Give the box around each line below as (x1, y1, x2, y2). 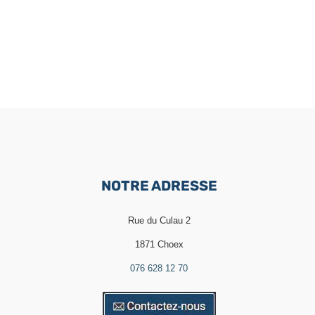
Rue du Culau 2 (127, 214, 191, 226)
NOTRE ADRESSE (101, 176, 217, 194)
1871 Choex (134, 238, 184, 250)
